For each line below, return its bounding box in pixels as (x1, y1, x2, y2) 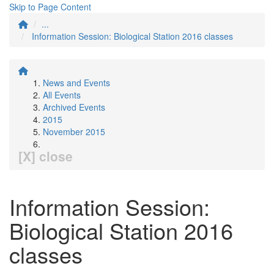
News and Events (43, 76, 110, 89)
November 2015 (43, 125, 105, 138)
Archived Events (43, 101, 105, 113)
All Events (43, 89, 81, 101)
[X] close (18, 147, 73, 165)
